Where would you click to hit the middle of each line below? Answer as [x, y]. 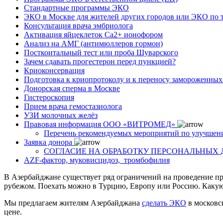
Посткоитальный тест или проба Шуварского [101, 52]
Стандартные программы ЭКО [76, 7]
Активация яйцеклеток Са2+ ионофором [93, 34]
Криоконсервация [54, 70]
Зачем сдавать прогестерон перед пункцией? [100, 61]
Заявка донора [48, 142]
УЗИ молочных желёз [61, 115]
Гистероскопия [49, 97]
